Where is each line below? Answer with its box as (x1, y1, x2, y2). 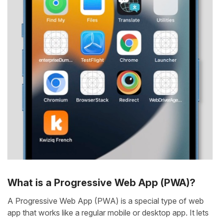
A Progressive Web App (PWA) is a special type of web (7, 195, 204, 206)
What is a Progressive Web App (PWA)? (7, 176, 195, 189)
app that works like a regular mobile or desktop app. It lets (7, 207, 209, 218)
